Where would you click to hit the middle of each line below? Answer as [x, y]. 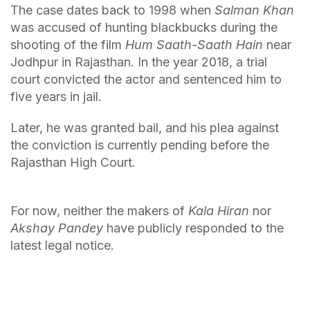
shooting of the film [68, 45]
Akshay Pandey [57, 228]
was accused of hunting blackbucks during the [144, 27]
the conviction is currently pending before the [140, 145]
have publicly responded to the [193, 228]
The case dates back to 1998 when [112, 10]
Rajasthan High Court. [73, 162]
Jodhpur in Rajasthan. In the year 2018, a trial [139, 62]
